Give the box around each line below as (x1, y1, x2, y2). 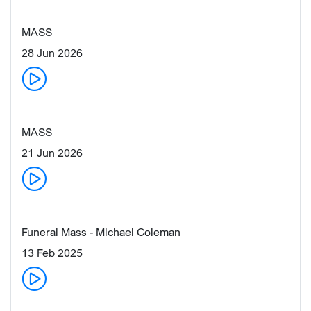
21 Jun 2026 (22, 145, 83, 160)
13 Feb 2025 (22, 245, 83, 260)
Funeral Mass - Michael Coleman (22, 224, 180, 239)
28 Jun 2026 (22, 45, 83, 60)
